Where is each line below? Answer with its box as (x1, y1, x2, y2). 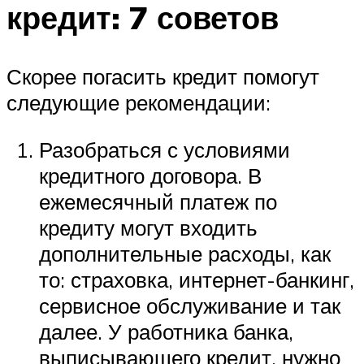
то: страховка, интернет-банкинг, (39, 266, 354, 292)
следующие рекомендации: (6, 89, 271, 115)
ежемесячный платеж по (39, 188, 277, 214)
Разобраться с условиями (39, 136, 290, 162)
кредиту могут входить (39, 214, 258, 240)
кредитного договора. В (39, 162, 262, 188)
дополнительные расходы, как (39, 240, 331, 266)
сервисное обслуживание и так (39, 292, 340, 318)
